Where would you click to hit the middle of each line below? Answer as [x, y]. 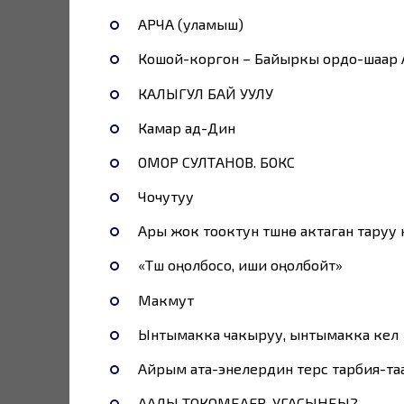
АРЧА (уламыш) [190, 24]
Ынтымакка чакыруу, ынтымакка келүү [268, 334]
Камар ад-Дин [186, 127]
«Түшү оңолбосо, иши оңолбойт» [240, 265]
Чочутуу [165, 197]
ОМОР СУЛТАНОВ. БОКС [216, 161]
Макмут [165, 299]
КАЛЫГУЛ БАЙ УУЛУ [205, 93]
